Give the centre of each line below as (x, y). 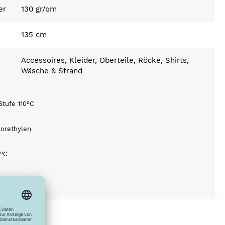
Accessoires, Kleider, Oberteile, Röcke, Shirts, (105, 60)
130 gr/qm (39, 9)
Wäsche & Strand (52, 71)
